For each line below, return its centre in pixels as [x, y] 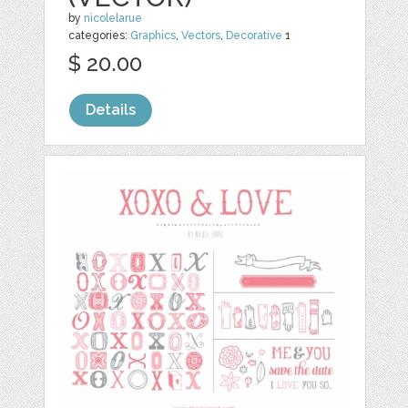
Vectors [201, 35]
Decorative [255, 35]
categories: [100, 35]
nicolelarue [113, 18]
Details [111, 109]
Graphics [153, 35]
